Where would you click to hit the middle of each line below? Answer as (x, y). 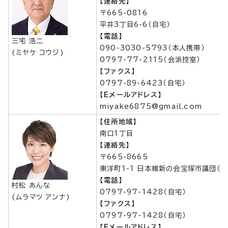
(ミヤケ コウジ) (38, 52)
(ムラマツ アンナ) (41, 197)
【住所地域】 (119, 122)
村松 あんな (31, 185)
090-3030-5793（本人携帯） (152, 48)
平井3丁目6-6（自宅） (135, 24)
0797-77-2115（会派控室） (150, 60)
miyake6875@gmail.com (151, 106)
